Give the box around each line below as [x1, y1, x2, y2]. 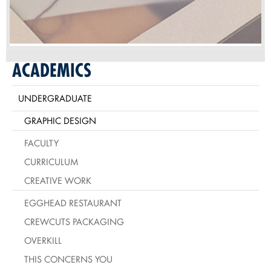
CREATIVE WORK [24, 174, 91, 186]
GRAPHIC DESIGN [24, 114, 96, 126]
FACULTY [24, 137, 59, 149]
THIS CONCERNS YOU [24, 253, 113, 265]
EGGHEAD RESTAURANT [24, 197, 122, 209]
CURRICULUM [24, 155, 79, 168]
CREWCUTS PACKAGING [24, 215, 124, 227]
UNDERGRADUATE [18, 92, 92, 104]
